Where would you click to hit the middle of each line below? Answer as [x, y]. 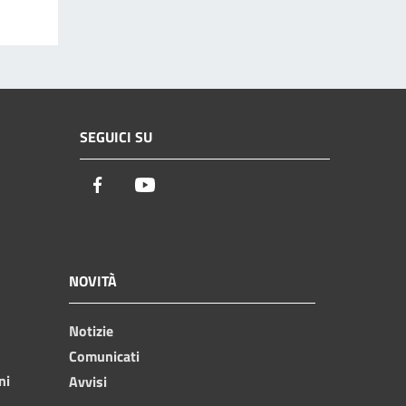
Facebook [140, 186]
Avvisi [88, 381]
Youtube [184, 186]
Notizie [91, 330]
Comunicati [104, 356]
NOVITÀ [93, 280]
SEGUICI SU [116, 137]
